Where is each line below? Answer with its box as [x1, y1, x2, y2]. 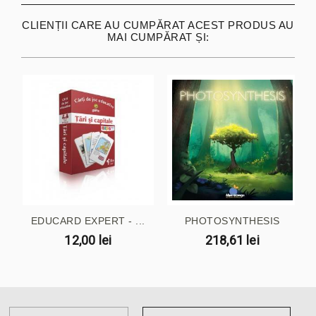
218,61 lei [205, 233, 260, 248]
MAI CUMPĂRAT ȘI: [107, 30, 209, 43]
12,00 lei [64, 233, 112, 248]
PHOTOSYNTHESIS [184, 215, 280, 227]
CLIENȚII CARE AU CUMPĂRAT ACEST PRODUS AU [22, 18, 294, 31]
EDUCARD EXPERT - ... [30, 215, 145, 227]
